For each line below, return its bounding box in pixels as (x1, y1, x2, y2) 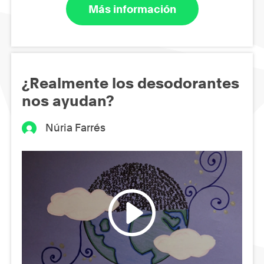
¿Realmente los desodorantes (22, 74, 239, 92)
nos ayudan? (22, 91, 114, 110)
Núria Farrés (45, 121, 106, 134)
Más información (88, 2, 176, 15)
